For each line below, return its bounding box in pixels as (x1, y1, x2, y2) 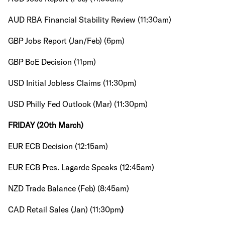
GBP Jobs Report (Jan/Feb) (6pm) (8, 36, 125, 46)
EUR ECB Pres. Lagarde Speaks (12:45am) (8, 162, 154, 172)
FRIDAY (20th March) (8, 120, 83, 130)
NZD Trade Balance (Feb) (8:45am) (8, 183, 129, 193)
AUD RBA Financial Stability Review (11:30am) (8, 15, 171, 25)
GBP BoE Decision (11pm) (8, 57, 96, 67)
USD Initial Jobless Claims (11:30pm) (8, 78, 137, 88)
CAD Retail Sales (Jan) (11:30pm (8, 204, 121, 214)
